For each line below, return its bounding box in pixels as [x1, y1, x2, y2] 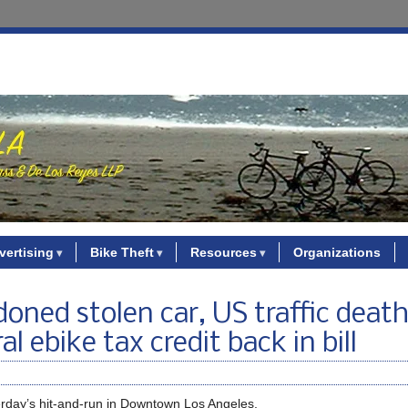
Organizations [292, 245, 381, 260]
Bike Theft [89, 245, 154, 260]
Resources [189, 245, 257, 260]
